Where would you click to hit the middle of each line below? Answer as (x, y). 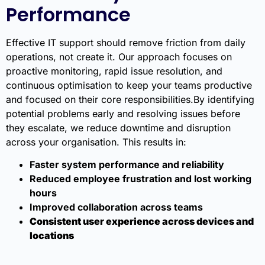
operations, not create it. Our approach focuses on (119, 56)
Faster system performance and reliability (127, 165)
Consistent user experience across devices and (142, 222)
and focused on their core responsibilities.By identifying (130, 99)
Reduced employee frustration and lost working (140, 179)
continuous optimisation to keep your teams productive (129, 85)
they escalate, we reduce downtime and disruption (118, 127)
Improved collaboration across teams (116, 207)
